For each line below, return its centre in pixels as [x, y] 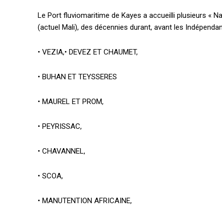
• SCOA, [50, 176]
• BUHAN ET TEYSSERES [77, 77]
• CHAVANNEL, [61, 151]
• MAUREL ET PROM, [71, 102]
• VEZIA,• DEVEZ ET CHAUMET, [88, 52]
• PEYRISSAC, [60, 127]
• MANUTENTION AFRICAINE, [85, 201]
